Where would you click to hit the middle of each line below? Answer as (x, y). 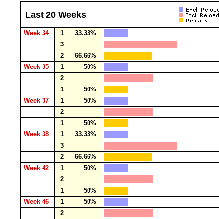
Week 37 (37, 100)
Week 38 (37, 134)
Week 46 (37, 202)
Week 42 (37, 168)
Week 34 (37, 33)
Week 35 (37, 67)
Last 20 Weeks (56, 15)
